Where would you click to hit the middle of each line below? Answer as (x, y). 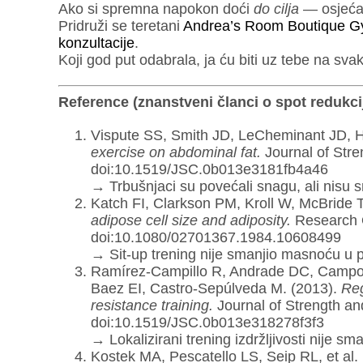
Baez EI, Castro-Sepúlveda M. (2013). (216, 289)
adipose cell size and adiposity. (190, 221)
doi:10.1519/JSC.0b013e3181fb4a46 (209, 170)
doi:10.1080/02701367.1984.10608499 (216, 238)
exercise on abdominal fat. (175, 153)
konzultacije (96, 43)
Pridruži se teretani (120, 26)
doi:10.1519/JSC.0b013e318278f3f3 (207, 323)
